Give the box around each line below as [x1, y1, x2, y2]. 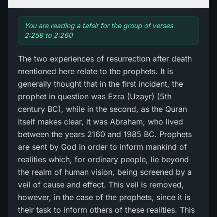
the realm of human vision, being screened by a [18, 167, 192, 177]
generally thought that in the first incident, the [18, 79, 183, 89]
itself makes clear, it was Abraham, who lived [18, 117, 183, 126]
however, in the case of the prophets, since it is [18, 192, 190, 202]
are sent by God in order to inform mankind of [18, 142, 187, 152]
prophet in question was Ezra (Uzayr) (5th [18, 92, 171, 101]
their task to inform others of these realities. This [18, 205, 195, 215]
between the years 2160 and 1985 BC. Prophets [18, 129, 192, 139]
